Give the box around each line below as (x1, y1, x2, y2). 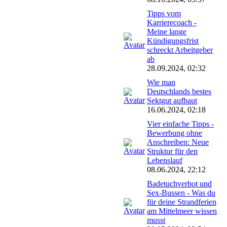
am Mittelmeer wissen (147, 206, 217, 215)
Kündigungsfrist (147, 36, 199, 45)
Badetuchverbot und (147, 179, 212, 188)
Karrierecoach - (147, 18, 197, 27)
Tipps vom (147, 9, 181, 18)
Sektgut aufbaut (147, 96, 197, 105)
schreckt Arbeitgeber (147, 45, 213, 54)
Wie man (147, 78, 175, 87)
